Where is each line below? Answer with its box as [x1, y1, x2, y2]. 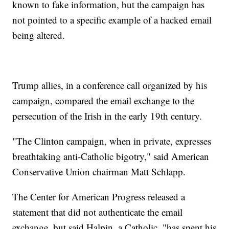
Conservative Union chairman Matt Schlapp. [12, 165, 186, 178]
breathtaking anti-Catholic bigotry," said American [12, 150, 210, 163]
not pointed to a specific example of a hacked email [12, 13, 212, 27]
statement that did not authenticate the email [12, 205, 183, 219]
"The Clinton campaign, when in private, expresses [12, 134, 212, 148]
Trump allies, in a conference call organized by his [12, 79, 208, 92]
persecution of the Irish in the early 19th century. [12, 109, 202, 123]
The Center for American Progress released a [12, 190, 186, 203]
